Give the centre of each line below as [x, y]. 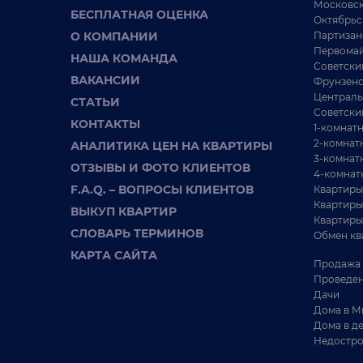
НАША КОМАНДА [124, 58]
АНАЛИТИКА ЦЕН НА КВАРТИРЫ [171, 146]
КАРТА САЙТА [114, 255]
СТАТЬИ [95, 102]
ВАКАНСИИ [105, 80]
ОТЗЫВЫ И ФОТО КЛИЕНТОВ [160, 168]
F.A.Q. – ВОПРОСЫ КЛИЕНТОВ [162, 190]
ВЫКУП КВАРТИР [124, 211]
